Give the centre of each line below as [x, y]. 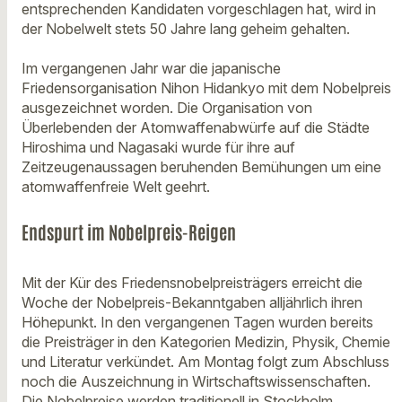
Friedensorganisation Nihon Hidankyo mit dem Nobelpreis [206, 87]
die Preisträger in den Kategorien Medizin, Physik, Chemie [206, 342]
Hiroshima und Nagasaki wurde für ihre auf [158, 147]
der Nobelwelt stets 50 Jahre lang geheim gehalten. [186, 28]
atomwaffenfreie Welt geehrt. [116, 186]
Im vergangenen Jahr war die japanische [151, 68]
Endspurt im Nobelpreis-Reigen [129, 231]
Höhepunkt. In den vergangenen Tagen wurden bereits [197, 323]
